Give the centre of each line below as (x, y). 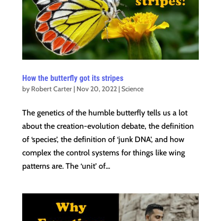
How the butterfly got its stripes (73, 78)
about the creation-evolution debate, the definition (108, 126)
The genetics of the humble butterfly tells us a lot (105, 113)
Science (132, 89)
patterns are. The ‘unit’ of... (66, 166)
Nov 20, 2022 (96, 89)
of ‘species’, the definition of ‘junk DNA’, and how (103, 140)
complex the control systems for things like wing (103, 153)
